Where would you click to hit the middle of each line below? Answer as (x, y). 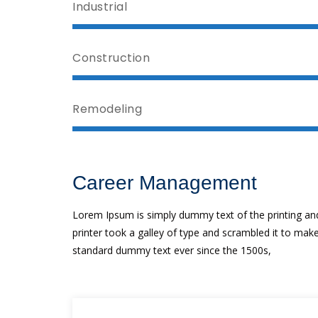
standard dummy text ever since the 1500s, (172, 250)
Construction (111, 58)
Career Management (165, 183)
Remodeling (107, 109)
